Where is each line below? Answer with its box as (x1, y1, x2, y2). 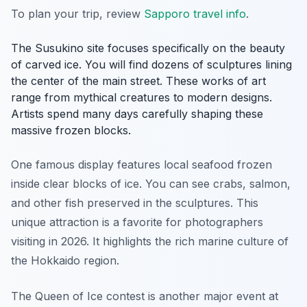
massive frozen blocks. (11, 123, 131, 137)
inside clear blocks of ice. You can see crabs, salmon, (11, 177, 291, 191)
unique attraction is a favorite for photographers (11, 215, 263, 229)
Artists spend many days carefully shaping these (11, 107, 263, 121)
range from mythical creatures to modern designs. (11, 90, 272, 104)
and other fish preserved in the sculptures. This (11, 196, 258, 210)
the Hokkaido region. (11, 254, 119, 267)
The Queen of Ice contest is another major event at (11, 289, 278, 303)
